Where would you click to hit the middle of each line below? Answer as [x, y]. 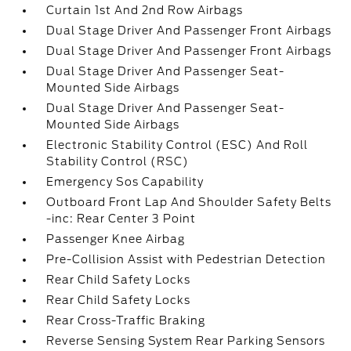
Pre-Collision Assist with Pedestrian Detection [186, 259]
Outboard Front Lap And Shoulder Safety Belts [189, 202]
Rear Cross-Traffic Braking [126, 320]
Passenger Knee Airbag [116, 239]
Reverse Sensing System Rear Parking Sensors [186, 341]
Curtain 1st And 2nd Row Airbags [145, 10]
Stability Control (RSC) [118, 161]
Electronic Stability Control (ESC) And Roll [177, 145]
